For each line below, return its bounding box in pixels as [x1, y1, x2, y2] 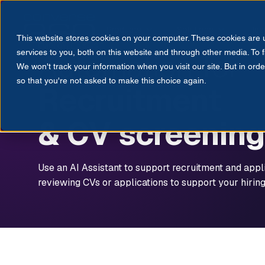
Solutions [177, 24, 214, 35]
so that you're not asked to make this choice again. [17, 76, 206, 85]
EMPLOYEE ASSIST [38, 41, 104, 51]
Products [106, 24, 141, 35]
